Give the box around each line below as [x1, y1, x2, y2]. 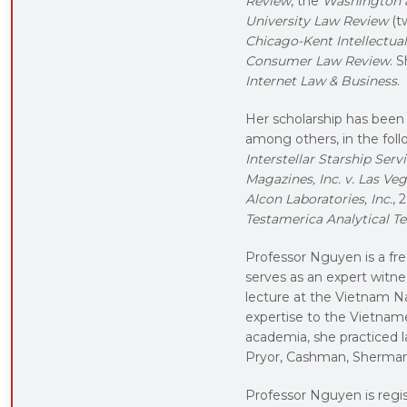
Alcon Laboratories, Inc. [245, 190, 392, 207]
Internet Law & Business [245, 72, 397, 89]
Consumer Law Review [245, 52, 390, 69]
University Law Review [245, 12, 388, 29]
